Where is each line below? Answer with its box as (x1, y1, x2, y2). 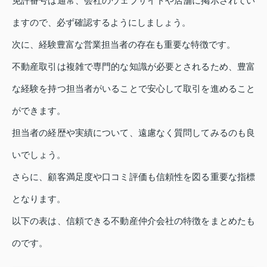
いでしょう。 (12, 149, 66, 160)
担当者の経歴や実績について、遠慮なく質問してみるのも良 (12, 127, 255, 138)
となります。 (12, 193, 66, 204)
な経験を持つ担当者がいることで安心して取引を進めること (12, 83, 255, 94)
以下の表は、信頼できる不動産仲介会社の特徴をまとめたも (12, 215, 255, 226)
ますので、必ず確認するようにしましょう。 (12, 17, 191, 27)
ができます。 (12, 105, 66, 116)
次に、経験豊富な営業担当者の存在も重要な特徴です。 (12, 39, 235, 49)
